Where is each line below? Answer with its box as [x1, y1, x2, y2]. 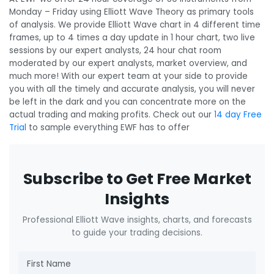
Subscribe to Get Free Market [23, 168, 251, 190]
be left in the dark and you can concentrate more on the [9, 95, 246, 108]
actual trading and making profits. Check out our [9, 108, 214, 120]
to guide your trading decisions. [72, 226, 202, 239]
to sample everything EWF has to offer [26, 121, 190, 133]
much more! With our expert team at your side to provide [9, 70, 248, 82]
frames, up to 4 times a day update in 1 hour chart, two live [9, 31, 255, 43]
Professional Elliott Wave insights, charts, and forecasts [22, 213, 252, 226]
